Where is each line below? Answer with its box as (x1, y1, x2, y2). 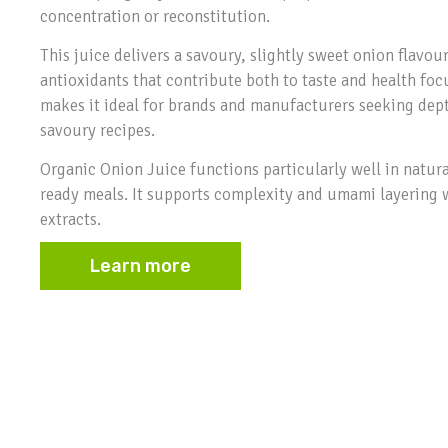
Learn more (90, 255, 191, 278)
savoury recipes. (40, 120, 155, 142)
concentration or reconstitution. (40, 5, 270, 27)
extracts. (40, 209, 101, 231)
